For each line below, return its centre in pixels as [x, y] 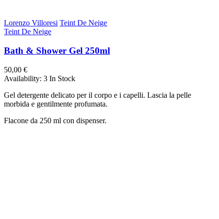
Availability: [24, 78]
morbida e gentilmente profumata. [56, 104]
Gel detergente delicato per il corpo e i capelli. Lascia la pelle [98, 95]
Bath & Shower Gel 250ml [57, 51]
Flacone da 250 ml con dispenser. [55, 120]
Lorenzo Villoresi [31, 23]
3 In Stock [59, 78]
